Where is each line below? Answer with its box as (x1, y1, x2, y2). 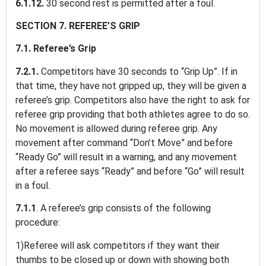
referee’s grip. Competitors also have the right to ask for (15, 94, 250, 106)
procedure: (15, 217, 62, 229)
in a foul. (15, 179, 52, 191)
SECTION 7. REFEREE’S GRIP (15, 20, 142, 32)
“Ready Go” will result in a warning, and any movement (15, 151, 237, 163)
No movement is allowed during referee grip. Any (15, 122, 217, 134)
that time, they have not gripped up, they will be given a (15, 80, 246, 91)
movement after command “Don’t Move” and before (15, 137, 233, 148)
